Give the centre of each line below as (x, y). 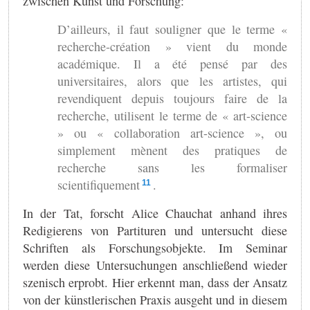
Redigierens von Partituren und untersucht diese (155, 230)
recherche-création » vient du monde (172, 46)
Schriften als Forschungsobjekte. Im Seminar (155, 247)
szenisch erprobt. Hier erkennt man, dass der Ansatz (155, 282)
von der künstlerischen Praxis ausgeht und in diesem (155, 299)
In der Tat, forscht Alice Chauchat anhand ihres (155, 213)
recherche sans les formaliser (172, 167)
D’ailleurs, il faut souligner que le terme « (172, 29)
